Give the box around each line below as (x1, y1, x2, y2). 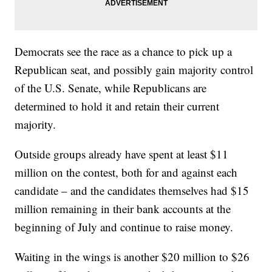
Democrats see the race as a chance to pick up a (15, 44, 233, 59)
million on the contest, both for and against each (15, 165, 238, 180)
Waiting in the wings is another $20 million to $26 (15, 249, 250, 265)
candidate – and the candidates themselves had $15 (15, 183, 250, 199)
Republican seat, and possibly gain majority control (15, 62, 254, 78)
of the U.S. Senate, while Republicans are (15, 80, 207, 96)
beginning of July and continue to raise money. (15, 219, 234, 235)
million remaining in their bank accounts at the (15, 201, 231, 217)
